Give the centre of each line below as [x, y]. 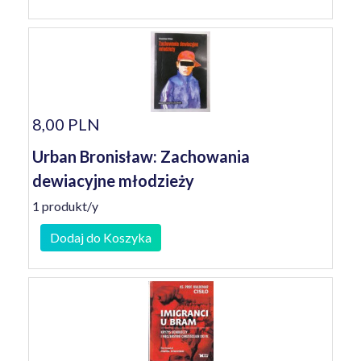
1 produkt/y [65, 206]
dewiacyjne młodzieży [113, 180]
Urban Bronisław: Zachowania [141, 156]
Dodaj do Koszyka [101, 237]
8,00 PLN [66, 124]
